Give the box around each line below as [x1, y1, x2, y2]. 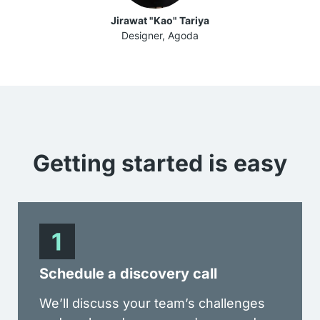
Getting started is [33, 149, 234, 177]
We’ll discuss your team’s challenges [39, 295, 265, 311]
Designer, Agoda [121, 29, 199, 41]
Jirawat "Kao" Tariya [111, 14, 209, 26]
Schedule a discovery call [39, 264, 217, 282]
